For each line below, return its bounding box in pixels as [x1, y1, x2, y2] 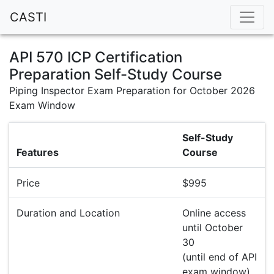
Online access [182, 207, 246, 219]
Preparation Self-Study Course [9, 65, 222, 83]
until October [182, 221, 243, 234]
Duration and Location [17, 207, 120, 219]
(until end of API [182, 251, 257, 263]
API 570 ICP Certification [9, 48, 182, 66]
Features [17, 146, 59, 158]
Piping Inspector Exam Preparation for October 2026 [9, 84, 255, 97]
